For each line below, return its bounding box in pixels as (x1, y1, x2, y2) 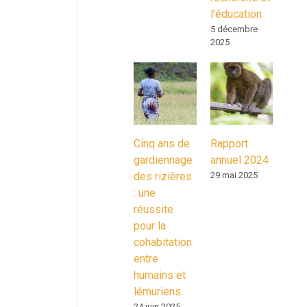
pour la (134, 219, 166, 232)
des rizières (134, 170, 192, 183)
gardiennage (134, 153, 193, 167)
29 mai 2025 (210, 170, 258, 180)
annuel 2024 (210, 153, 269, 167)
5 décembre (210, 23, 258, 34)
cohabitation (134, 236, 192, 249)
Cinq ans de (134, 137, 190, 150)
